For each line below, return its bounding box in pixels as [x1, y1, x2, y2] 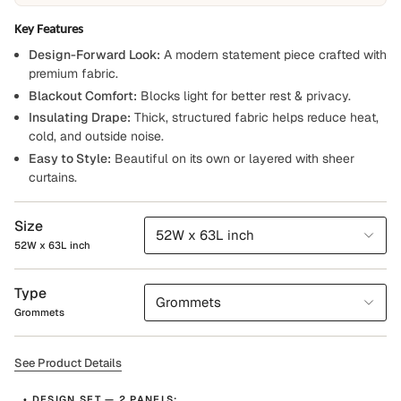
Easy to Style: [29, 149, 111, 166]
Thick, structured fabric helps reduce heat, [131, 109, 379, 125]
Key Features [14, 21, 83, 37]
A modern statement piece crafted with [160, 47, 387, 63]
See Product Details [14, 354, 122, 371]
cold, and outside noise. [29, 128, 164, 144]
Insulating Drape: [29, 109, 131, 125]
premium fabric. [29, 65, 118, 81]
